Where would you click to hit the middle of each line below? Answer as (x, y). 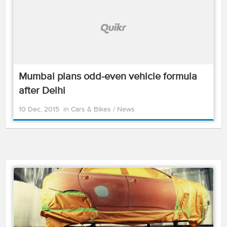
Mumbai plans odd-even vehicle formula (108, 77)
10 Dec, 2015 (39, 109)
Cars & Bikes (92, 109)
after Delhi (42, 91)
